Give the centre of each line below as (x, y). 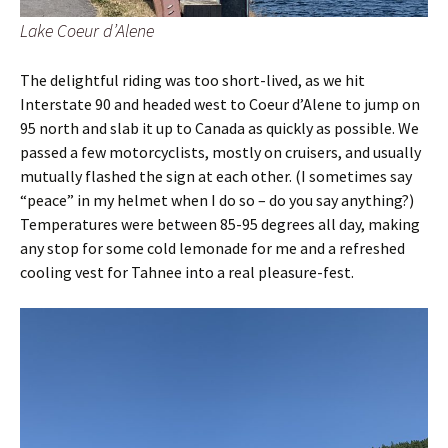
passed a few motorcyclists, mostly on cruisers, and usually (220, 151)
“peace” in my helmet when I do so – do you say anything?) (217, 199)
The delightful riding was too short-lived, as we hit (192, 79)
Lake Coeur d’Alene (87, 30)
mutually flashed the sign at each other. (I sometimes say (216, 175)
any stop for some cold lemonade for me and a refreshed (212, 247)
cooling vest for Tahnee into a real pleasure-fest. (188, 271)
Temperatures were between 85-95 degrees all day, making (220, 223)
